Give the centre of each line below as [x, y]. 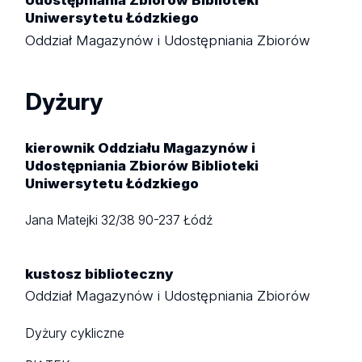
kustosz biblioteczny [100, 274]
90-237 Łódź [176, 220]
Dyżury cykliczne [75, 334]
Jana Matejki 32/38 [82, 220]
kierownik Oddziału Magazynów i [141, 148]
